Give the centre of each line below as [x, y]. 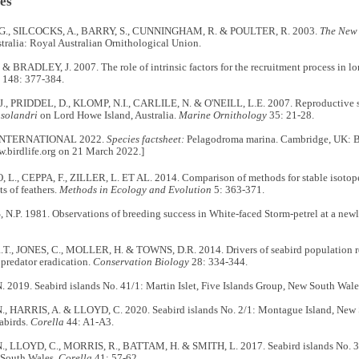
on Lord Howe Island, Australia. [108, 115]
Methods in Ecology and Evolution [135, 190]
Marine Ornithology [222, 115]
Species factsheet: [145, 139]
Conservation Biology [141, 262]
